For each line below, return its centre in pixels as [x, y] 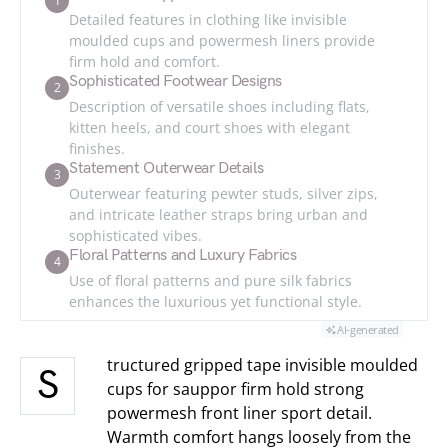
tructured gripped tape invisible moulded [262, 365]
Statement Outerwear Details [166, 168]
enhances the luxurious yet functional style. [215, 301]
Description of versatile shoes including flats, [219, 106]
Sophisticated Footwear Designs [175, 81]
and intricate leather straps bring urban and [218, 214]
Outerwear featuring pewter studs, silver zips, [223, 193]
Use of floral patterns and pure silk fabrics [210, 280]
